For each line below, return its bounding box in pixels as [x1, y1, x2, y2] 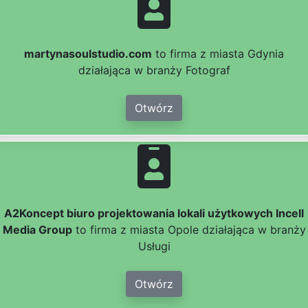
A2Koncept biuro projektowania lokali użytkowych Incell [4, 206, 304, 221]
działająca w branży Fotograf [78, 63, 230, 78]
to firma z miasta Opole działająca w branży [71, 223, 306, 237]
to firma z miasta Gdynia [152, 47, 284, 61]
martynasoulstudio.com [24, 47, 152, 61]
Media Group [2, 223, 72, 237]
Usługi [137, 239, 170, 254]
